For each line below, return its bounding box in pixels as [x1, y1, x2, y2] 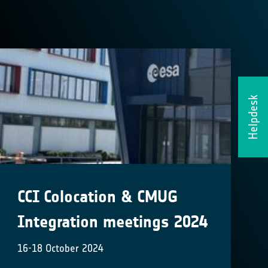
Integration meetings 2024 [17, 212, 208, 233]
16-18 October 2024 [17, 242, 104, 255]
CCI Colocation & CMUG [17, 187, 178, 208]
